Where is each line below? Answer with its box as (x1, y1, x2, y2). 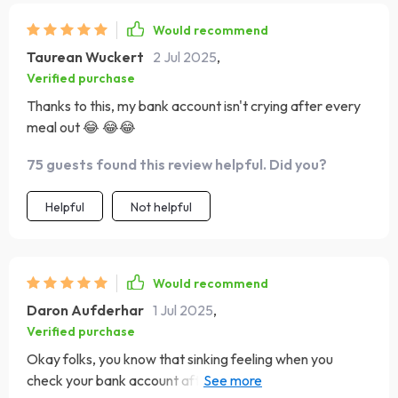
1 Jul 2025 (153, 301, 213, 319)
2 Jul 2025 (153, 48, 217, 66)
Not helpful (131, 199, 192, 215)
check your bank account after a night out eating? (27, 371, 329, 389)
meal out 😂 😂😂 (27, 118, 136, 136)
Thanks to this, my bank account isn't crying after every (27, 97, 361, 115)
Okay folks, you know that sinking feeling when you (27, 350, 333, 368)
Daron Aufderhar (27, 301, 144, 319)
